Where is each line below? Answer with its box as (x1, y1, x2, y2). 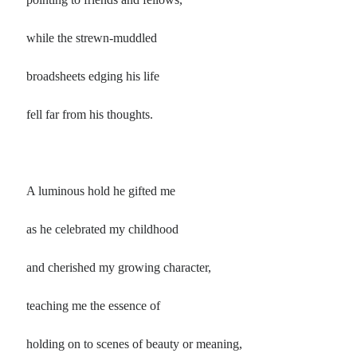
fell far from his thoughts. (26, 108, 154, 122)
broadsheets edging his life (26, 69, 160, 84)
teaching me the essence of (26, 299, 161, 313)
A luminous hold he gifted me (26, 184, 176, 198)
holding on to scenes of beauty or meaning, (26, 337, 243, 351)
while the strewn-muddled (26, 31, 158, 45)
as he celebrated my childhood (26, 222, 179, 237)
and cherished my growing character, (26, 261, 212, 275)
